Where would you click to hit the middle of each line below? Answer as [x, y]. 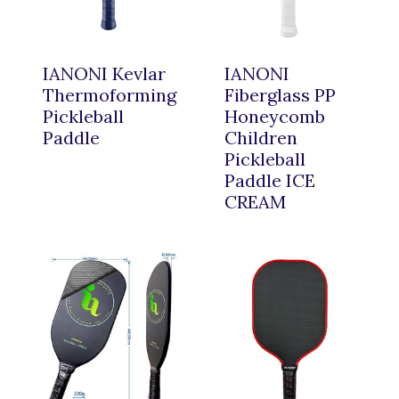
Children [261, 137]
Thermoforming [110, 94]
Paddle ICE [270, 180]
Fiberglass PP [280, 94]
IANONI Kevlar [104, 73]
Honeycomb [275, 116]
